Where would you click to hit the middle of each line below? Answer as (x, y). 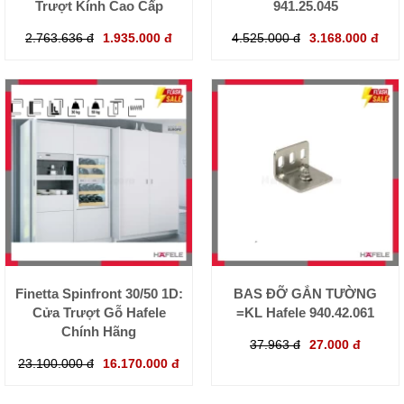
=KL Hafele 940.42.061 (305, 313)
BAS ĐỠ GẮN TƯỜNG (305, 294)
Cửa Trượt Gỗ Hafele (99, 313)
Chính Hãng (99, 332)
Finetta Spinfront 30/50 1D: (99, 294)
